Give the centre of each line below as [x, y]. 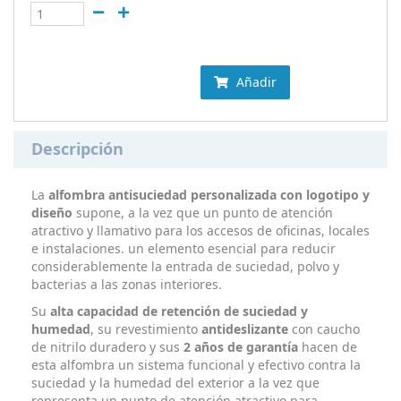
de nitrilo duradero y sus [107, 347]
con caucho [324, 329]
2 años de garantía [241, 347]
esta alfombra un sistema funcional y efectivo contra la [196, 365]
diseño [52, 213]
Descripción [77, 149]
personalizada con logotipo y [280, 195]
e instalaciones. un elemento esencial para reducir [183, 248]
